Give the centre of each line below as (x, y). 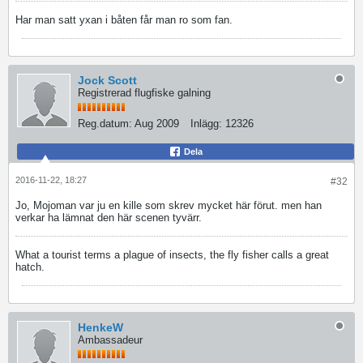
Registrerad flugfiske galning (144, 93)
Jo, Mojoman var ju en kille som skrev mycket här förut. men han (169, 205)
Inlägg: (206, 124)
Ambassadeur (110, 340)
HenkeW (100, 327)
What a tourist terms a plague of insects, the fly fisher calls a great (172, 255)
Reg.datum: (105, 124)
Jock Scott (107, 80)
